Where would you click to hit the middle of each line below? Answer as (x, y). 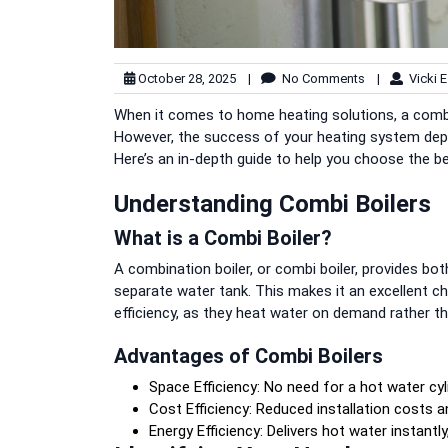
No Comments (320, 78)
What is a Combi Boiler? (223, 237)
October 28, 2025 (185, 78)
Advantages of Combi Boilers (248, 355)
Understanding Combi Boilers (272, 203)
